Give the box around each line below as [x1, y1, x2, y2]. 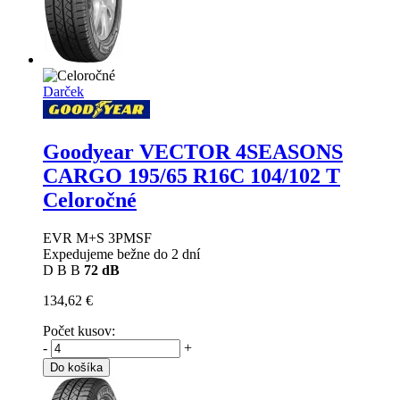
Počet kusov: [43, 323, 115, 339]
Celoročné [43, 188, 137, 212]
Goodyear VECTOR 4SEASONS [43, 140, 343, 164]
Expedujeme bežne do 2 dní [43, 246, 200, 262]
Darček [43, 84, 84, 100]
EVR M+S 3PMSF [43, 230, 152, 246]
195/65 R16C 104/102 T [128, 164, 340, 188]
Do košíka [50, 361, 103, 375]
